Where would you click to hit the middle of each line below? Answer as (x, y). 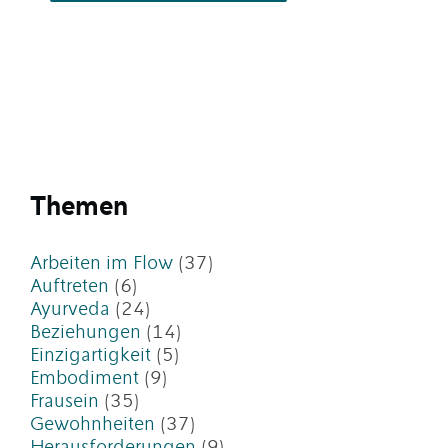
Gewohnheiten (92, 424)
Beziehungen (85, 332)
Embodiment (84, 378)
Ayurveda (70, 309)
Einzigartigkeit (90, 355)
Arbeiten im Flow (101, 263)
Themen (79, 206)
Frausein (64, 401)
